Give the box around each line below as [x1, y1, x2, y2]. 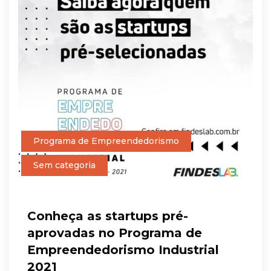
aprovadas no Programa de [27, 225, 202, 240]
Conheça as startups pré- [27, 208, 188, 223]
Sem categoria [33, 159, 96, 171]
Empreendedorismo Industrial [27, 242, 219, 257]
